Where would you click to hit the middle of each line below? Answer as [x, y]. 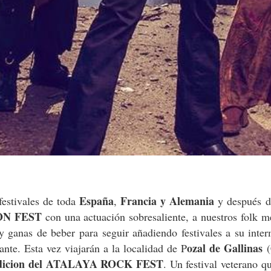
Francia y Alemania [168, 201]
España [97, 201]
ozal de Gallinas [225, 248]
